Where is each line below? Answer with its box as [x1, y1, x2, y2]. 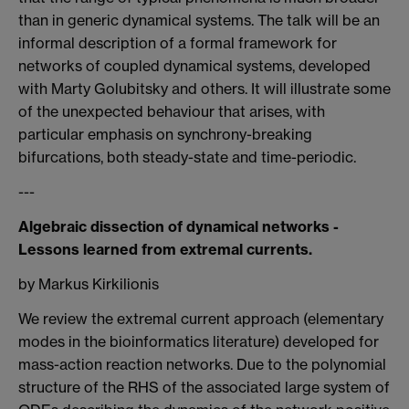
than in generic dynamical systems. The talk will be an [18, 11, 380, 30]
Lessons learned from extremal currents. [18, 239, 312, 258]
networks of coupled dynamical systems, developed [18, 57, 371, 76]
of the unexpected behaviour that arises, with [18, 102, 325, 121]
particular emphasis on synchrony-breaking [18, 125, 312, 144]
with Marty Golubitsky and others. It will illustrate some [18, 79, 391, 99]
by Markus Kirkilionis [18, 274, 159, 293]
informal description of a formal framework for [18, 34, 337, 53]
